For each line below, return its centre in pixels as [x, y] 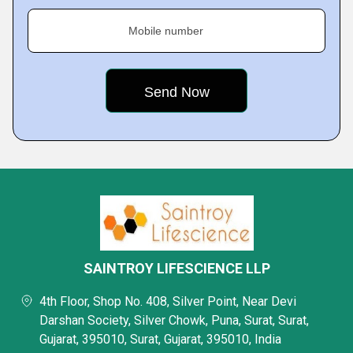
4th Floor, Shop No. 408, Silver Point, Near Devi [168, 301]
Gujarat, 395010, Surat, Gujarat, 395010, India [160, 339]
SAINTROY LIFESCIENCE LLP [176, 268]
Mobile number [166, 31]
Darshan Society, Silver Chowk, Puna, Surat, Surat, [174, 320]
